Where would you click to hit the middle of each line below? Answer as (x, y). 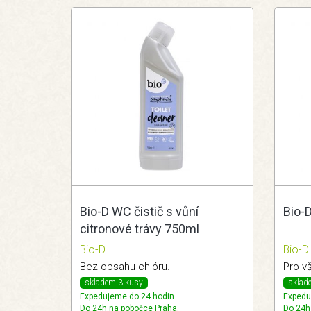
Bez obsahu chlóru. (125, 267)
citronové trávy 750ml (140, 229)
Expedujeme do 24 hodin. (128, 297)
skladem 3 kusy (114, 283)
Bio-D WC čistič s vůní (139, 212)
